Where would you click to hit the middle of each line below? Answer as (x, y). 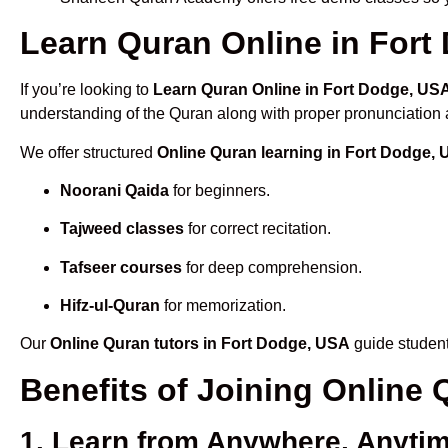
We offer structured (88, 152)
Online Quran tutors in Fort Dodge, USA (200, 344)
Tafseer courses (121, 267)
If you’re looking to (86, 90)
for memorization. (223, 306)
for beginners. (219, 190)
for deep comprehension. (272, 267)
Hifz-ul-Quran (110, 306)
